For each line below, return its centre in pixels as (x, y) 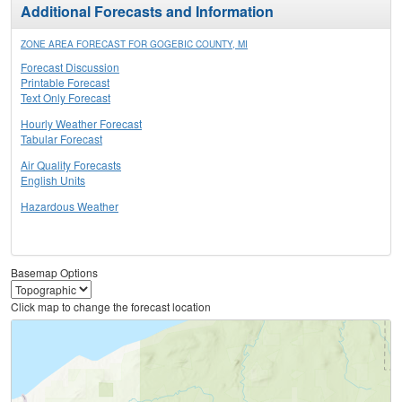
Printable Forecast (65, 83)
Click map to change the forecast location (111, 307)
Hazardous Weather (70, 206)
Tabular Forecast (61, 139)
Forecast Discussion (70, 67)
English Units (53, 180)
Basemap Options (54, 273)
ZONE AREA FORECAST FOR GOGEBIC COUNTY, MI (134, 44)
